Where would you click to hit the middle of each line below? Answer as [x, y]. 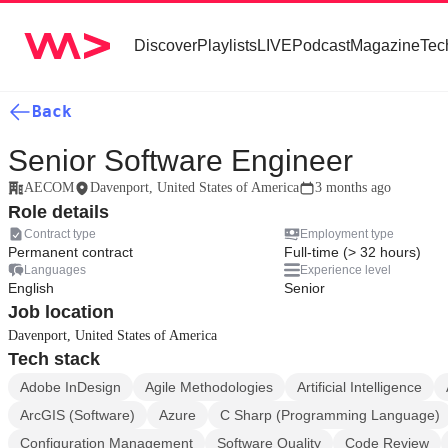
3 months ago [353, 187]
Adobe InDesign [70, 387]
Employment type [347, 234]
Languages [55, 270]
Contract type [60, 234]
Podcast [321, 45]
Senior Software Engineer [180, 160]
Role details [58, 212]
